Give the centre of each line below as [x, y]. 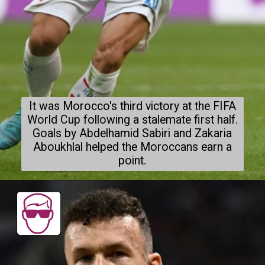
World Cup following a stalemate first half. [132, 119]
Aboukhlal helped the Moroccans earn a [132, 147]
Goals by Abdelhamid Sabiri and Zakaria [132, 133]
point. [132, 160]
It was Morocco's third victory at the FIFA [132, 106]
